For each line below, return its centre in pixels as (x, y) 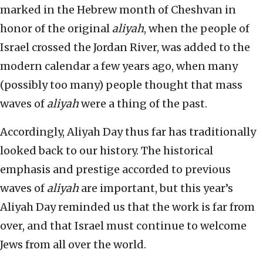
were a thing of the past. (143, 104)
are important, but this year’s (156, 188)
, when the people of (197, 29)
